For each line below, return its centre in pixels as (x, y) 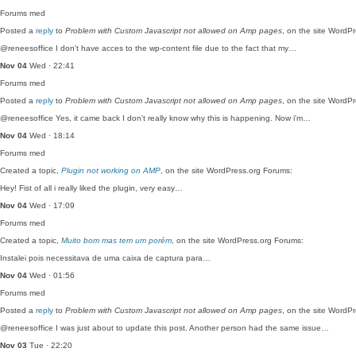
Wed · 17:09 (51, 205)
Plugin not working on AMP (111, 170)
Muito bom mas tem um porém (116, 240)
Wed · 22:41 (51, 66)
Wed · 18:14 (51, 135)
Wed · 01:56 (51, 275)
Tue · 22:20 (50, 345)
